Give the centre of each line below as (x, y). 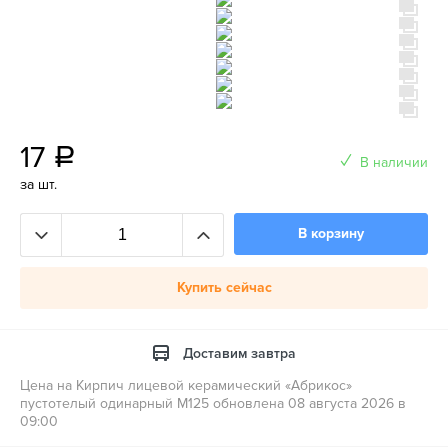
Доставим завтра (239, 353)
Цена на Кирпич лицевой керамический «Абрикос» (186, 385)
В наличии (394, 162)
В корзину (331, 233)
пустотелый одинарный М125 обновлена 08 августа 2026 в (213, 403)
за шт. (38, 184)
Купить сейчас (224, 287)
